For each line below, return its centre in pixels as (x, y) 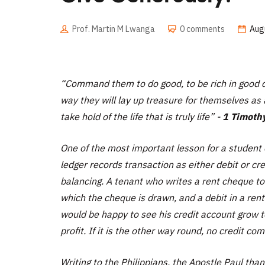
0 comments (202, 29)
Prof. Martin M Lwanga (114, 29)
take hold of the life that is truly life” (138, 116)
